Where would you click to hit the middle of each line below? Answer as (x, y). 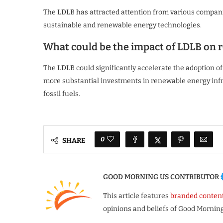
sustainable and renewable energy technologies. (122, 25)
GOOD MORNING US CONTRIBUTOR (161, 177)
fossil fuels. (62, 94)
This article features (137, 196)
